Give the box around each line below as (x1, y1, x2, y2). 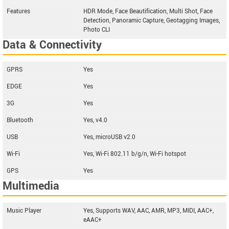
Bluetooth (7, 116, 33, 125)
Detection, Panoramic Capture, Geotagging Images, (83, 16, 220, 25)
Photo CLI (83, 26, 110, 34)
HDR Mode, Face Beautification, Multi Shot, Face (83, 7, 213, 16)
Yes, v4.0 (83, 116, 107, 125)
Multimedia (3, 178, 59, 194)
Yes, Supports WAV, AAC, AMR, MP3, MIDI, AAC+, (83, 207, 214, 215)
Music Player (7, 207, 41, 215)
